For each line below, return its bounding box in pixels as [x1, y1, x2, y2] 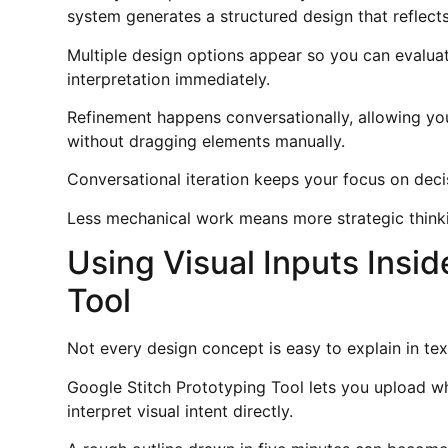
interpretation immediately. [67, 68, 271, 89]
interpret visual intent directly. [67, 400, 294, 421]
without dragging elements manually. [67, 130, 346, 151]
